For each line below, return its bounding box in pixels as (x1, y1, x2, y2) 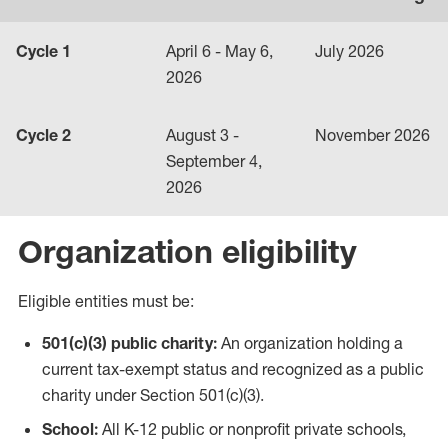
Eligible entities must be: (18, 291, 194, 311)
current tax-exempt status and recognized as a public (42, 359, 424, 379)
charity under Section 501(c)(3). (42, 385, 264, 405)
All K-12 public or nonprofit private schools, (102, 419, 406, 439)
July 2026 (315, 41, 384, 61)
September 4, (166, 151, 262, 171)
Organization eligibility (18, 232, 375, 271)
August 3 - (166, 125, 239, 145)
